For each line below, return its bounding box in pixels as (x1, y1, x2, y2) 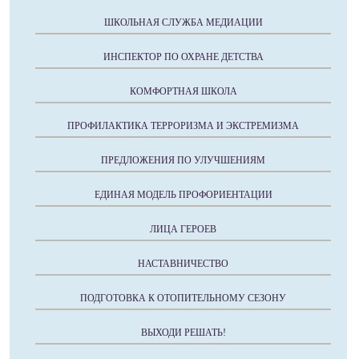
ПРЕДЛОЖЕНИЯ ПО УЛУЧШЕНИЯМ (101, 154, 265, 166)
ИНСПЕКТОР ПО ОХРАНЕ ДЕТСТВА (103, 50, 264, 63)
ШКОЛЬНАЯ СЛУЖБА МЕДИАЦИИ (103, 16, 263, 28)
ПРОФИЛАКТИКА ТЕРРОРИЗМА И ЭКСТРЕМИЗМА (67, 119, 299, 131)
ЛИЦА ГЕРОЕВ (150, 223, 216, 235)
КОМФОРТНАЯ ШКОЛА (129, 85, 237, 97)
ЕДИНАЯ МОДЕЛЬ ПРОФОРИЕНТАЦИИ (94, 188, 272, 200)
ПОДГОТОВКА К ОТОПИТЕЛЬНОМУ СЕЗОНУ (80, 292, 286, 304)
